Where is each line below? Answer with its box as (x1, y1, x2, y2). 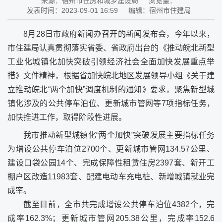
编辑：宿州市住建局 (128, 6, 191, 14)
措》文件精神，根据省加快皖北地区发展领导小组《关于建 (7, 71, 215, 80)
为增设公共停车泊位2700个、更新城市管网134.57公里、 (7, 145, 215, 153)
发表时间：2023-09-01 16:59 (26, 6, 118, 14)
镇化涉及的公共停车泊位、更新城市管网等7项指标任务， (7, 99, 215, 108)
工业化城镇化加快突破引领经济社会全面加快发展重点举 (7, 57, 215, 66)
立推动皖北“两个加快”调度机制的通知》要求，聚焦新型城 (7, 85, 215, 94)
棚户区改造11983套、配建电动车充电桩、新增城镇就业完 (7, 172, 215, 181)
